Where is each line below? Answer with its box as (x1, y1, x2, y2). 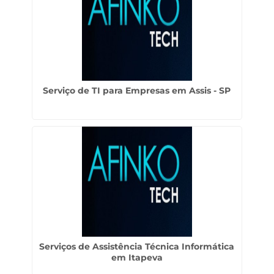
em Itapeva (111, 252, 163, 263)
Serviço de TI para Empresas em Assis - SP (43, 85, 231, 96)
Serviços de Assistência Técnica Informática (39, 241, 235, 252)
